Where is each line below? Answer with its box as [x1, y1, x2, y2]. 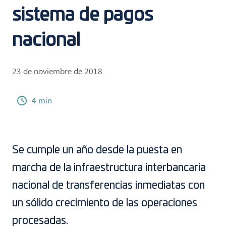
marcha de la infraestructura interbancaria [12, 162, 206, 173]
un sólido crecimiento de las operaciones [12, 198, 197, 208]
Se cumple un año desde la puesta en [12, 145, 182, 155]
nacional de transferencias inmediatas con [12, 180, 205, 191]
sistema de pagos [12, 6, 153, 24]
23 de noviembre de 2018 [12, 66, 102, 76]
